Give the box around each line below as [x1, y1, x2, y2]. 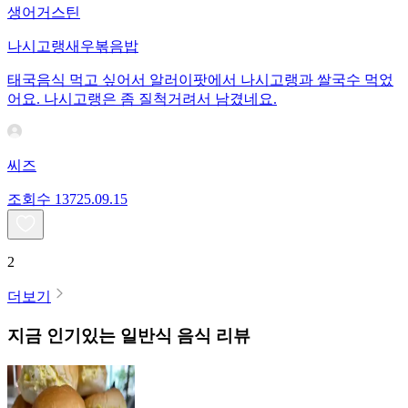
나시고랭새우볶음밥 [7, 38, 138, 55]
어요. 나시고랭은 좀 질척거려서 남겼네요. [7, 91, 277, 107]
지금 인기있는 [7, 325, 116, 345]
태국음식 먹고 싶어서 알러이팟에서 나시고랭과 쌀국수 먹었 [7, 72, 393, 88]
